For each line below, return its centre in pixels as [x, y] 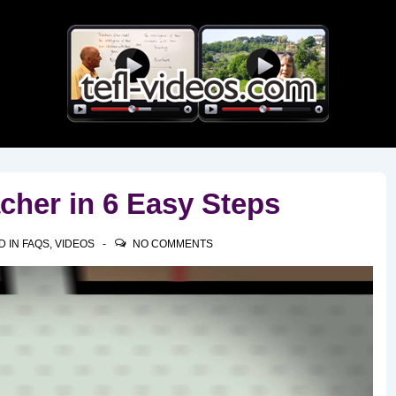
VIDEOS [75, 244]
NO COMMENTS [173, 244]
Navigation [231, 184]
